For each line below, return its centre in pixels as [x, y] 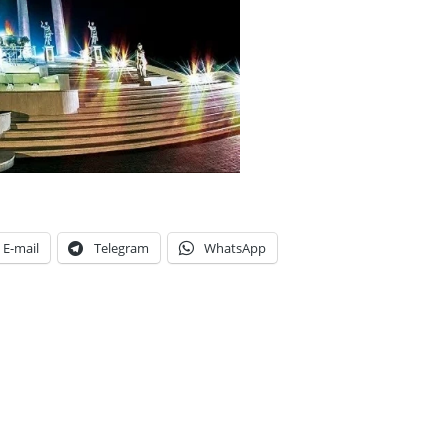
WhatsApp [235, 248]
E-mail [21, 248]
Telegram [121, 248]
